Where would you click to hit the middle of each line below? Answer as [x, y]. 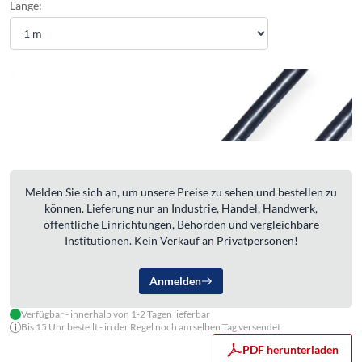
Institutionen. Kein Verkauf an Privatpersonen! [181, 240]
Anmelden [175, 280]
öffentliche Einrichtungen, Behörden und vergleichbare [181, 224]
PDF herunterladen [290, 349]
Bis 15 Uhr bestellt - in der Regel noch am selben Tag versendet [151, 326]
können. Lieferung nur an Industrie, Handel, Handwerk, [181, 208]
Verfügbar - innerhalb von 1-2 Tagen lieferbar [116, 314]
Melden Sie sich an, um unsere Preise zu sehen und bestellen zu [181, 192]
